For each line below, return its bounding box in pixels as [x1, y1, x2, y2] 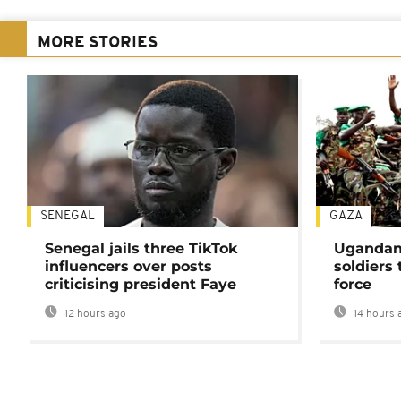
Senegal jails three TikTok [45, 240, 237, 258]
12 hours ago [62, 309, 126, 320]
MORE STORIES [38, 35, 158, 53]
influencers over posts [45, 258, 212, 276]
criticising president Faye [45, 276, 236, 294]
